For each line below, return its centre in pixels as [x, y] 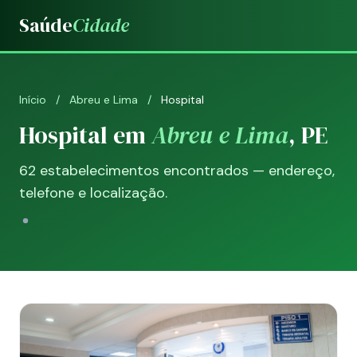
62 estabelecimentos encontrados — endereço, [177, 171]
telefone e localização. [93, 193]
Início [33, 100]
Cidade [101, 25]
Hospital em [85, 135]
